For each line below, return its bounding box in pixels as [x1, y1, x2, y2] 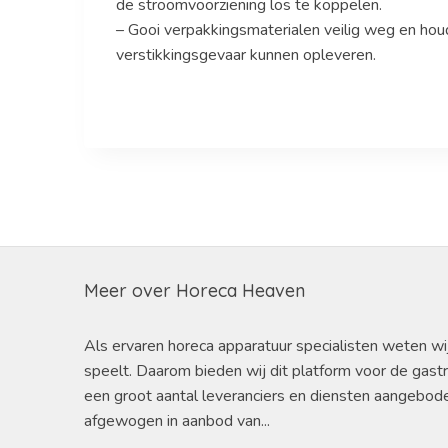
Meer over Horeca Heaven [83, 279, 305, 302]
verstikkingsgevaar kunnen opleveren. [115, 43, 376, 66]
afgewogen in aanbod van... [83, 410, 270, 432]
